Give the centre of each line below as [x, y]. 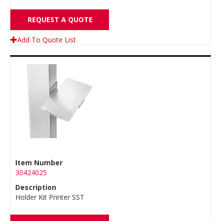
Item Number [39, 163]
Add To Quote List [47, 40]
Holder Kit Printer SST [50, 197]
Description [36, 187]
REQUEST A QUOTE [60, 19]
